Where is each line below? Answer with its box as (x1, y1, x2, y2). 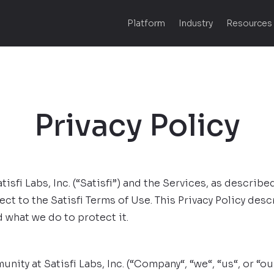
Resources (226, 18, 272, 29)
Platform (127, 18, 165, 29)
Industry (178, 18, 213, 29)
